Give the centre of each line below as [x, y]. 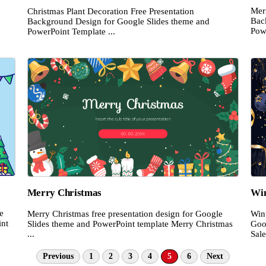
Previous [58, 256]
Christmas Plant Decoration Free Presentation [110, 11]
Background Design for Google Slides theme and [118, 21]
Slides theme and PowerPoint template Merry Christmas [130, 224]
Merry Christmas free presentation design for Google [125, 214]
